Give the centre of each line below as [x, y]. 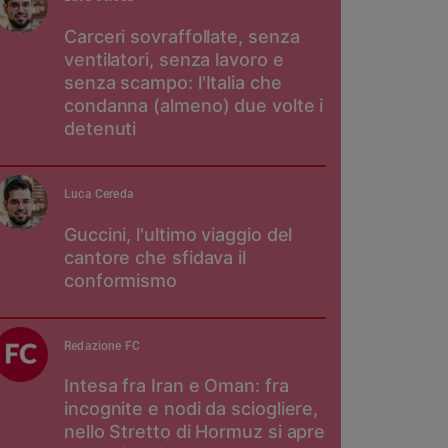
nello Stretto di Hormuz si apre [195, 432]
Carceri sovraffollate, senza [182, 37]
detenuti [100, 129]
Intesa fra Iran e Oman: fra [176, 386]
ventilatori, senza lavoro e [174, 60]
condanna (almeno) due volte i [194, 106]
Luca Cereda [99, 194]
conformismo [121, 280]
